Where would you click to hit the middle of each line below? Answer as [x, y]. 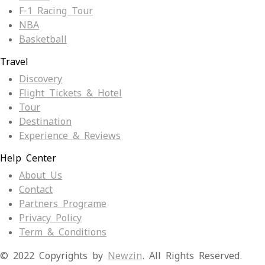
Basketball [43, 40]
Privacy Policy [50, 218]
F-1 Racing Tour [56, 11]
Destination [45, 122]
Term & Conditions [63, 232]
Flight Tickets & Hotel [70, 93]
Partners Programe [63, 204]
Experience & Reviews [70, 136]
